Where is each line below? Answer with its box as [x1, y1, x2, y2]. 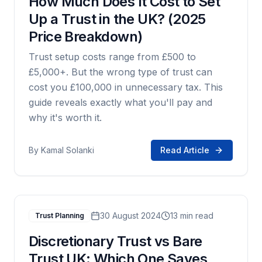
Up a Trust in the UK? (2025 [29, 11, 206, 27]
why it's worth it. [29, 112, 102, 123]
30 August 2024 [100, 211, 161, 220]
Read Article [160, 145, 209, 155]
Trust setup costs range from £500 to [29, 51, 196, 63]
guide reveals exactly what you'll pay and [29, 96, 212, 108]
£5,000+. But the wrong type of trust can [29, 66, 212, 78]
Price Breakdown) [29, 28, 143, 45]
